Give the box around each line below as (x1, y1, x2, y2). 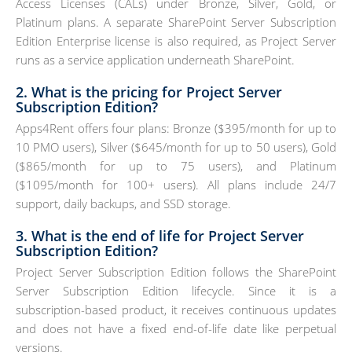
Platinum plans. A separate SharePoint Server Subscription (16, 13, 336, 30)
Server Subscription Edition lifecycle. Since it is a (16, 282, 336, 299)
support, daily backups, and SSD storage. (16, 195, 231, 211)
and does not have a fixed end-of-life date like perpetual (16, 320, 336, 336)
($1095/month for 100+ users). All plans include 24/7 (16, 176, 336, 192)
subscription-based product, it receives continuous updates (16, 301, 336, 317)
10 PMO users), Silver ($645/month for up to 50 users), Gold (16, 138, 336, 155)
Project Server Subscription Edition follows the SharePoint (16, 263, 336, 280)
